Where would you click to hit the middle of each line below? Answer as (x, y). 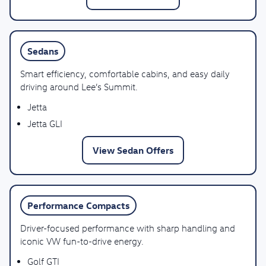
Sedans (43, 51)
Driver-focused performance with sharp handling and (128, 228)
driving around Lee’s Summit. (79, 87)
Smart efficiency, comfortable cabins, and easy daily (125, 74)
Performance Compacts (78, 205)
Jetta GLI (45, 123)
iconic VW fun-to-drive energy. (82, 241)
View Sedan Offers (133, 150)
